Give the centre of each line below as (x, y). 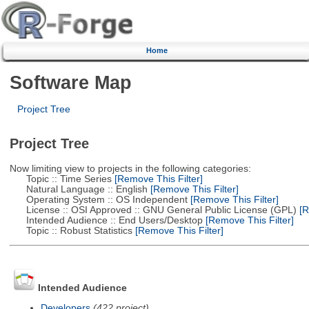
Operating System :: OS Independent (98, 199)
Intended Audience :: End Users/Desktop (106, 220)
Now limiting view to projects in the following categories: (130, 168)
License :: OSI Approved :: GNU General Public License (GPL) (153, 210)
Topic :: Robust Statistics (71, 230)
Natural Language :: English (78, 189)
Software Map (70, 82)
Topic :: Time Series (60, 179)
